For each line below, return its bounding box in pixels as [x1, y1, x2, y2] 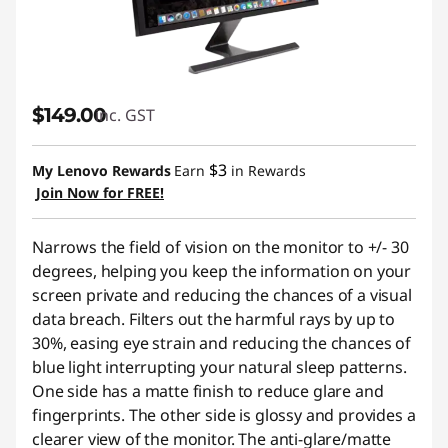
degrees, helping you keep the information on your [32, 260, 412, 282]
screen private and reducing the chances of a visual [32, 284, 412, 306]
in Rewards [227, 161, 306, 180]
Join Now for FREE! [36, 183, 164, 202]
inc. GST [95, 104, 155, 126]
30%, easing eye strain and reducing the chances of [32, 332, 411, 354]
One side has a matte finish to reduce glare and [32, 380, 384, 402]
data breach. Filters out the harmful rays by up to [32, 308, 395, 330]
